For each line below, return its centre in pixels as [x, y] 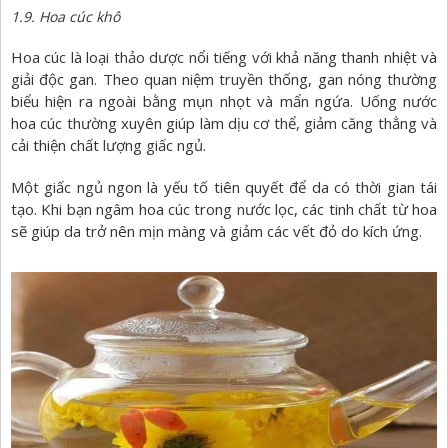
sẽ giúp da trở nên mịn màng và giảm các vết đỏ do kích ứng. [216, 231]
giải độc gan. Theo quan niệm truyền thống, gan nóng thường [224, 79]
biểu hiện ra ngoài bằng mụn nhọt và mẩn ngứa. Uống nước [224, 101]
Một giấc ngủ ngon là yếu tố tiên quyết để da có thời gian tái [224, 187]
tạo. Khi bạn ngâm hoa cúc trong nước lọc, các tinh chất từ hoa [224, 209]
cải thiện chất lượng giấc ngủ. [108, 145]
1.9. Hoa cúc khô [65, 17]
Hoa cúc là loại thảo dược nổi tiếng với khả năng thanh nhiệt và [224, 57]
